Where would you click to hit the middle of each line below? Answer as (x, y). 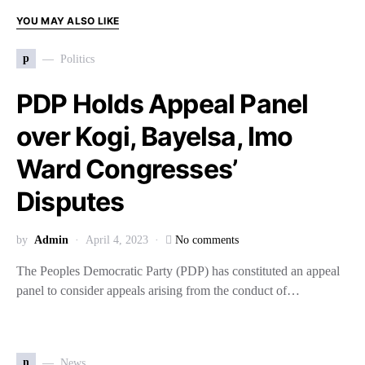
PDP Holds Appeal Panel (163, 104)
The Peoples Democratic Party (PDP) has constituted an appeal (178, 271)
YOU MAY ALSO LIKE (68, 21)
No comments (207, 240)
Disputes (70, 202)
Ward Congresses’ (127, 169)
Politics (77, 59)
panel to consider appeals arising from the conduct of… (158, 290)
